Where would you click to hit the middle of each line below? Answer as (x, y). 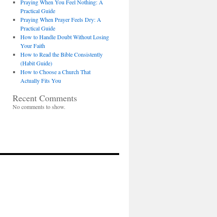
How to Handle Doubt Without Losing (64, 37)
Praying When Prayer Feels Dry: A (61, 19)
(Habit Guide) (36, 63)
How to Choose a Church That (55, 72)
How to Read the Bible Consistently (61, 54)
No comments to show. (39, 107)
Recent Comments (45, 98)
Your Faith (32, 46)
